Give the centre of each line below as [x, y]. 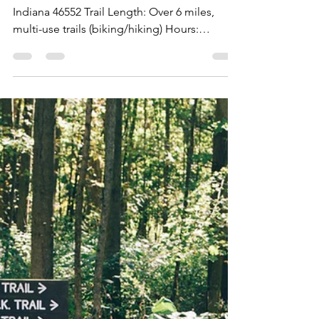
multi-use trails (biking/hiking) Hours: [106, 28]
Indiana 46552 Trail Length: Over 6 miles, [114, 11]
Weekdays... [43, 46]
